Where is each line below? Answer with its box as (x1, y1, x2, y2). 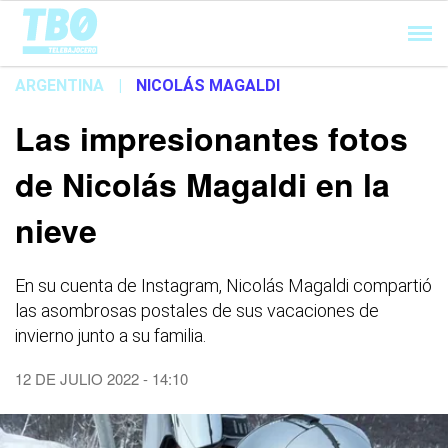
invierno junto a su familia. (15, 325, 206, 346)
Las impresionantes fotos (15, 115, 408, 161)
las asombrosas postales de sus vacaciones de (15, 300, 379, 321)
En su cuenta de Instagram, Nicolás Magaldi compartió (15, 275, 432, 296)
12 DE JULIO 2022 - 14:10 (15, 368, 188, 389)
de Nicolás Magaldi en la (15, 161, 390, 207)
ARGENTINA (15, 76, 104, 95)
